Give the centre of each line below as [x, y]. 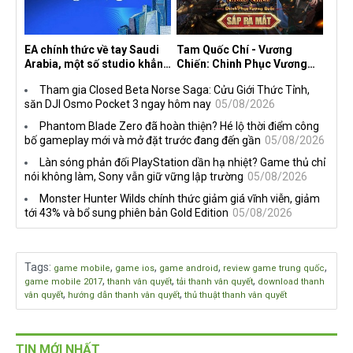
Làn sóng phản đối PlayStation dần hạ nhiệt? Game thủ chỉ [182, 162]
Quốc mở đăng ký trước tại [244, 78]
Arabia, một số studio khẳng [97, 63]
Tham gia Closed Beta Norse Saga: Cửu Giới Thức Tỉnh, [175, 89]
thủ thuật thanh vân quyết [236, 295]
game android [189, 268]
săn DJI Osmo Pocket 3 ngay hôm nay [118, 104]
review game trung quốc [274, 268]
